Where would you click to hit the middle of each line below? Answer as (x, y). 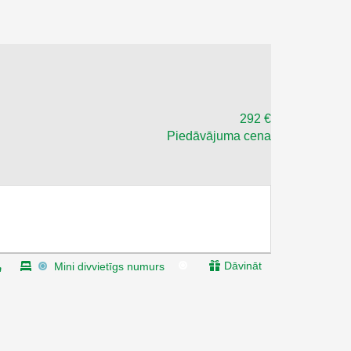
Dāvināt (241, 265)
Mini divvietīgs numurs (109, 266)
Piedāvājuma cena (219, 136)
